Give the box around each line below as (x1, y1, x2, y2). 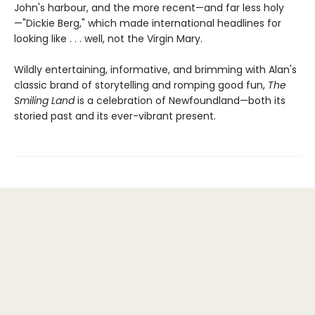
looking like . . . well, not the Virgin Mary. (14, 31, 202, 46)
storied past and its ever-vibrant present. (14, 108, 216, 123)
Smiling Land (14, 93, 75, 108)
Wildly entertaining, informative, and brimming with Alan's (14, 62, 297, 77)
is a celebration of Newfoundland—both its (75, 93, 285, 108)
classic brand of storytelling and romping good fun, (14, 77, 268, 92)
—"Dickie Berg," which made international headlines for (14, 15, 281, 30)
